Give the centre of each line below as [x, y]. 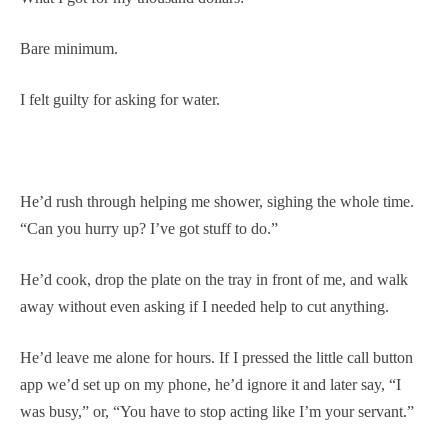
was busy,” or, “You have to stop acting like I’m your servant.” [217, 411]
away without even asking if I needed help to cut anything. [204, 306]
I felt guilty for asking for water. [120, 99]
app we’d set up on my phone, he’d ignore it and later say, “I [210, 384]
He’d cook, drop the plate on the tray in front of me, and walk [214, 279]
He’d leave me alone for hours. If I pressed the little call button [216, 357]
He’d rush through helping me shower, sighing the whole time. [217, 201]
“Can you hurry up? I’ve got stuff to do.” [149, 228]
